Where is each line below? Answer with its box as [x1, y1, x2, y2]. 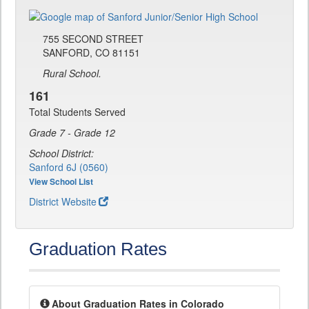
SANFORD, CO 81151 [43, 46, 140, 60]
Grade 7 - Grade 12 [29, 126, 115, 140]
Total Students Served [29, 105, 126, 119]
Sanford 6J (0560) [29, 160, 108, 175]
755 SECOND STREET [43, 32, 143, 46]
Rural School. [43, 66, 101, 81]
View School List [29, 175, 93, 188]
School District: [29, 146, 94, 161]
